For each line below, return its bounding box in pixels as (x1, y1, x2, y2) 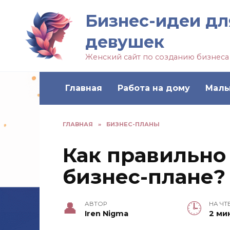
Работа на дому (118, 83, 190, 93)
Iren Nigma (85, 209, 129, 219)
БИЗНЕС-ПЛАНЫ (106, 121, 160, 128)
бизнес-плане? (63, 164, 225, 189)
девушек (85, 32, 164, 52)
